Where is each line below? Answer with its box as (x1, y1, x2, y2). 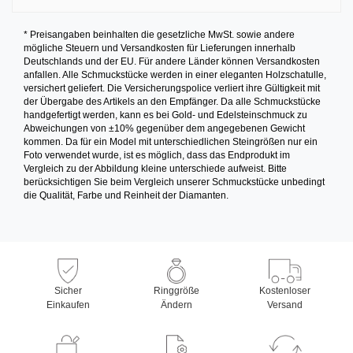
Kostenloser (259, 284, 311, 296)
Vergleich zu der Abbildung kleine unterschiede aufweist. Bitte (24, 162, 287, 174)
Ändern (161, 299, 192, 310)
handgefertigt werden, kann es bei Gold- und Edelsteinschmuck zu (24, 109, 307, 121)
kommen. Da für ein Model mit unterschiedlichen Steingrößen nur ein (24, 136, 318, 147)
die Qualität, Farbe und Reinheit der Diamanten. (24, 189, 229, 201)
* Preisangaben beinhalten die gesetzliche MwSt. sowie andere (24, 28, 295, 40)
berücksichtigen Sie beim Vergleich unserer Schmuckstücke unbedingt (24, 176, 325, 188)
